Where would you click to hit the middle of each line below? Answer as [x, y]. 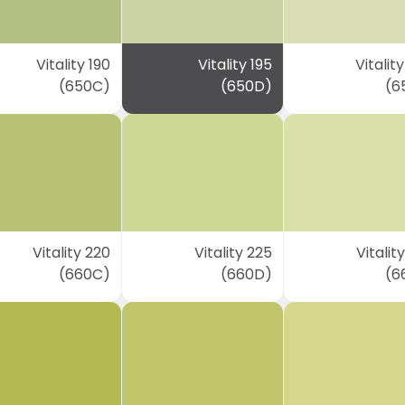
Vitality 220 [72, 253]
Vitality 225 [233, 253]
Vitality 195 [235, 65]
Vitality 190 [74, 65]
